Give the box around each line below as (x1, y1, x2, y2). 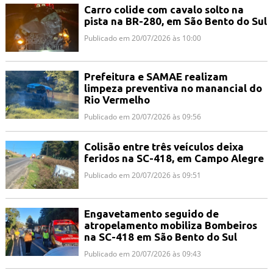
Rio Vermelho (83, 93, 150, 105)
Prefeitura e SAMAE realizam (83, 70, 228, 82)
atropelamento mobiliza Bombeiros (83, 219, 257, 231)
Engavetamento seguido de (83, 207, 219, 219)
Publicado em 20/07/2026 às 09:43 (83, 248, 201, 259)
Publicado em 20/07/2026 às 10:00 (83, 33, 201, 44)
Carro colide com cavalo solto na (83, 4, 244, 16)
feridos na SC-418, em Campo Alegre (83, 152, 264, 164)
